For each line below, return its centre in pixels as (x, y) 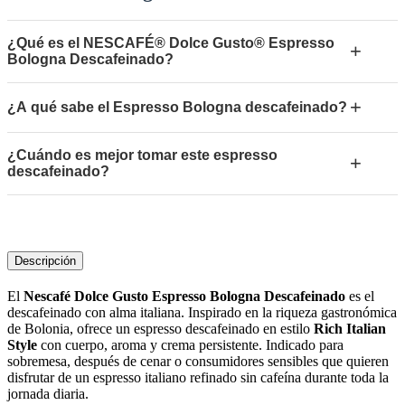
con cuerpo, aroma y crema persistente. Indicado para (190, 345)
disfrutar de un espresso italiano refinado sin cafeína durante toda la (198, 378)
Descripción (45, 261)
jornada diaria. (48, 394)
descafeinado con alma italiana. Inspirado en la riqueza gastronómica (202, 313)
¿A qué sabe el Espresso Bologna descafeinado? (177, 108)
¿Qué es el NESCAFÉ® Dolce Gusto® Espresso (171, 43)
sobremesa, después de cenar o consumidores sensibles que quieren (198, 362)
